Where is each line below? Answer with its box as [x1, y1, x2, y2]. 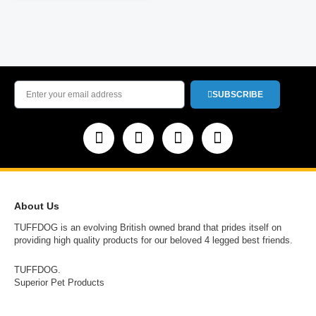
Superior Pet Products [14, 277, 104, 288]
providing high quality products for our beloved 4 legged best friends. [14, 234, 293, 245]
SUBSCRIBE [212, 89, 263, 99]
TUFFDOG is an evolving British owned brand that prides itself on [14, 221, 281, 233]
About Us [14, 200, 59, 212]
